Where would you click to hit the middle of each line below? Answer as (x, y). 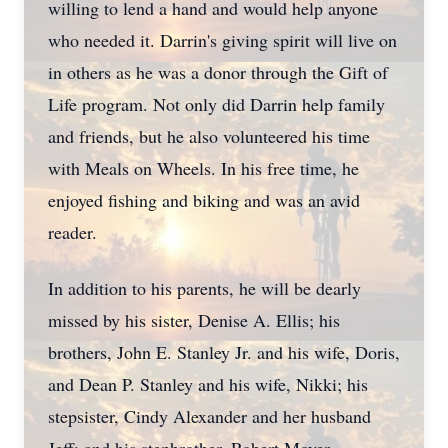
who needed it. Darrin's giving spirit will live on (222, 40)
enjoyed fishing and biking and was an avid (204, 200)
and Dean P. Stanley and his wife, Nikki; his (208, 384)
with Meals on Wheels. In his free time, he (203, 168)
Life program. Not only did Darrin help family (216, 104)
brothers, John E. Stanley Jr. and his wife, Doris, (224, 352)
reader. (72, 232)
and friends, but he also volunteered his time (209, 136)
